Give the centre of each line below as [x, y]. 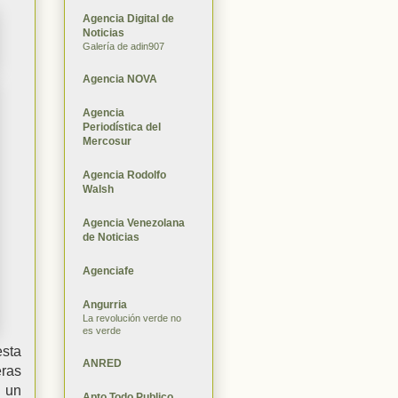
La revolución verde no [132, 318]
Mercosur [107, 141]
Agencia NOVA [120, 79]
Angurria [105, 304]
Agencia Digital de [128, 18]
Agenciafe [108, 271]
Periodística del [122, 127]
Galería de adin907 [123, 46]
